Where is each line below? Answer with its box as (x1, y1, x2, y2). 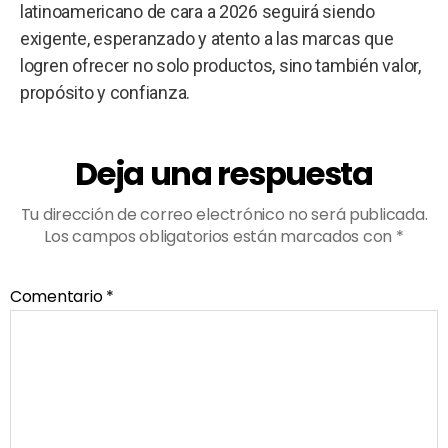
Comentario (10, 284, 107, 308)
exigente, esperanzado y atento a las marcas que (20, 27, 394, 49)
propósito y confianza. (20, 81, 191, 103)
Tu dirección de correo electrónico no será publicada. (20, 202, 428, 226)
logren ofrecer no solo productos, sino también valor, (20, 54, 421, 76)
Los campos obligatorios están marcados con (44, 224, 396, 248)
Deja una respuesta (75, 150, 373, 196)
